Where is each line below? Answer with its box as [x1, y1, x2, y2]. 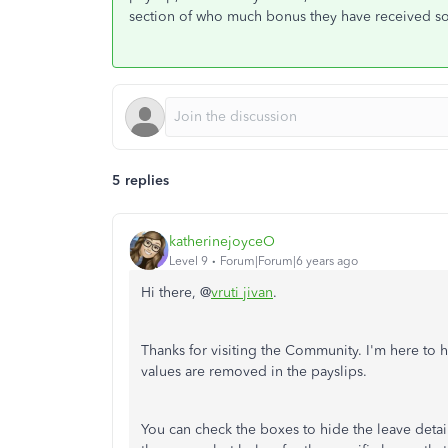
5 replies [112, 172, 169, 189]
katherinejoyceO [169, 232, 275, 250]
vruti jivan [211, 284, 273, 301]
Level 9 [169, 253, 208, 268]
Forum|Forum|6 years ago [220, 253, 358, 268]
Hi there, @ [141, 284, 211, 301]
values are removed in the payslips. [141, 363, 371, 380]
